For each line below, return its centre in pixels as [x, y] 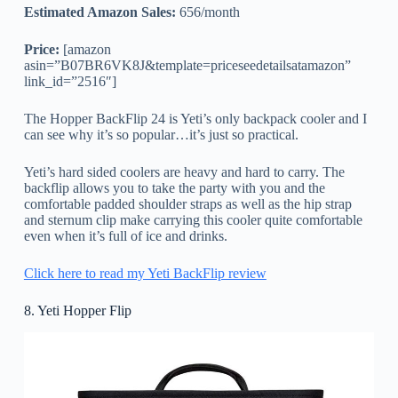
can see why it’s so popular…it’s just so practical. [161, 134]
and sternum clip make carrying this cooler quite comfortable [193, 219]
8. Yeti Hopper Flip [77, 310]
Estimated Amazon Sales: [99, 12]
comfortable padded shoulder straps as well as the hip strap [187, 203]
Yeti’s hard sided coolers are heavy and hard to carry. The [184, 171]
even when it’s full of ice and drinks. [125, 235]
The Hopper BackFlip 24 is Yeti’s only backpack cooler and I [195, 118]
